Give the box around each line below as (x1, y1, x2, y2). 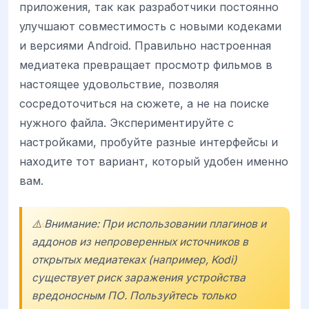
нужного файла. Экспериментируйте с (19, 116, 234, 130)
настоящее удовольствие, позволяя (19, 77, 219, 92)
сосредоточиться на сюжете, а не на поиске (19, 97, 269, 111)
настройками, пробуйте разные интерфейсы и (19, 135, 278, 150)
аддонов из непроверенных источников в (32, 235, 248, 249)
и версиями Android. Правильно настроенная (19, 39, 271, 53)
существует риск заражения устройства (32, 271, 246, 285)
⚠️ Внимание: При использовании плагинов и (32, 217, 266, 231)
